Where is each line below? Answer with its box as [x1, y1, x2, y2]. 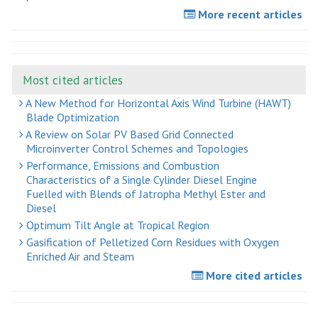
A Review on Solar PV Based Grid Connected [23, 126, 234, 141]
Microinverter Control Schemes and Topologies [26, 141, 248, 155]
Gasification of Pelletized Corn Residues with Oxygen [23, 234, 279, 249]
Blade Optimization [26, 109, 119, 124]
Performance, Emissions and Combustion [23, 158, 219, 172]
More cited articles [203, 268, 302, 283]
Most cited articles [23, 71, 123, 88]
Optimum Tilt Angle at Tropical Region [23, 217, 209, 232]
